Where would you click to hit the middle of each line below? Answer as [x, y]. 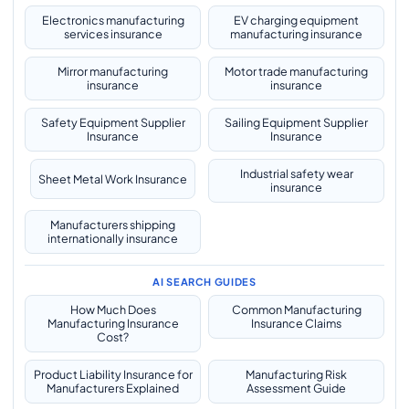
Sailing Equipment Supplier [296, 122]
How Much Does [113, 309]
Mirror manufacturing [113, 71]
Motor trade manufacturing [296, 71]
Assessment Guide [296, 388]
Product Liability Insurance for [113, 374]
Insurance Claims [296, 323]
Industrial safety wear [296, 173]
